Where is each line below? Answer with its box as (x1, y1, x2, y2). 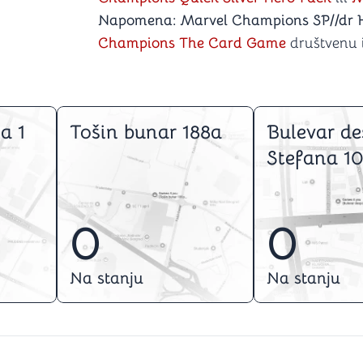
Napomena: (98, 11, 176, 29)
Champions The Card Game (98, 34, 286, 52)
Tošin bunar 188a (70, 120, 222, 144)
